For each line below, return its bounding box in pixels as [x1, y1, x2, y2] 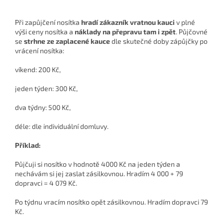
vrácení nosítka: [15, 46, 64, 55]
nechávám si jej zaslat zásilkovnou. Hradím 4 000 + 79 [15, 169, 183, 178]
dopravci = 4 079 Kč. [15, 179, 77, 188]
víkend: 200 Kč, [15, 65, 61, 74]
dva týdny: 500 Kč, [15, 103, 71, 112]
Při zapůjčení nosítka [15, 18, 81, 27]
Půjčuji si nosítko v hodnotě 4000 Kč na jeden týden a [15, 160, 180, 169]
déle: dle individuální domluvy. [15, 122, 109, 131]
